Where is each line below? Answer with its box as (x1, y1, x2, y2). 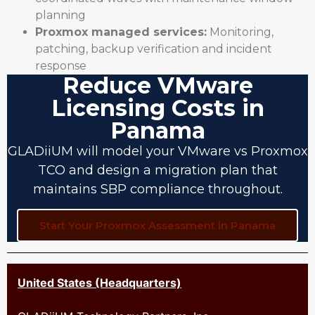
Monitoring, (207, 25, 274, 39)
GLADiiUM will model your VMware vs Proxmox (7, 143, 308, 159)
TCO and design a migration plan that (37, 162, 278, 178)
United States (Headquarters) (18, 276, 181, 290)
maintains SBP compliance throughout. (32, 181, 283, 197)
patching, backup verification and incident (35, 41, 272, 56)
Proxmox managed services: (35, 25, 207, 39)
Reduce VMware (62, 71, 253, 99)
